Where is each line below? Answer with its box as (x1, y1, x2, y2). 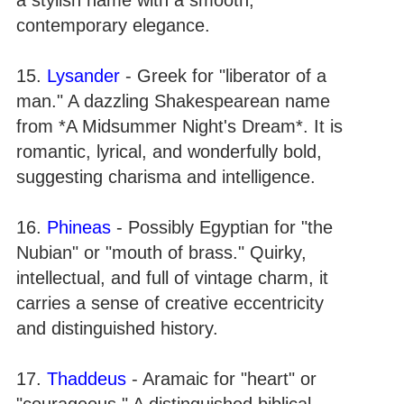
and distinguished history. (16, 317, 218, 338)
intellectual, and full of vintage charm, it (16, 267, 328, 288)
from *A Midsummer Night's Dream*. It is (16, 115, 343, 136)
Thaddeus (47, 368, 126, 389)
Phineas (47, 216, 111, 237)
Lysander (47, 65, 120, 86)
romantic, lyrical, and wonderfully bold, (16, 141, 322, 161)
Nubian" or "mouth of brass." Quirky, (16, 242, 307, 262)
